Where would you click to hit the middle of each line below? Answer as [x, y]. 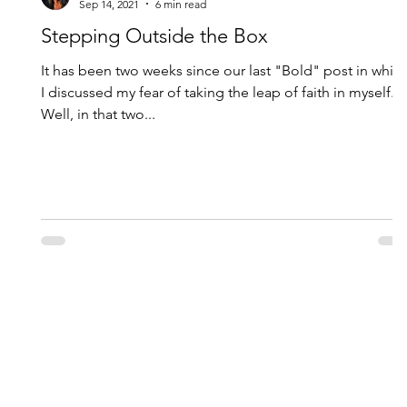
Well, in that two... [98, 114]
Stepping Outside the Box [154, 35]
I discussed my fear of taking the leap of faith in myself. [218, 92]
